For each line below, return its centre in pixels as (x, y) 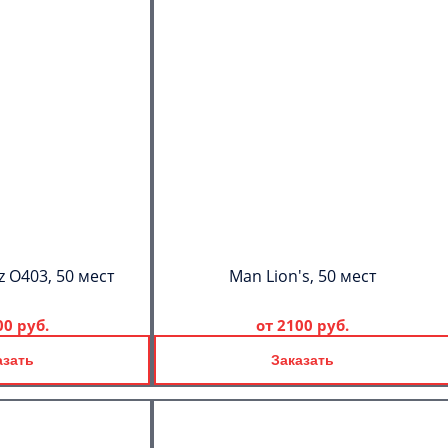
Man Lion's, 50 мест (302, 276)
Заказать (302, 360)
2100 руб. (312, 325)
